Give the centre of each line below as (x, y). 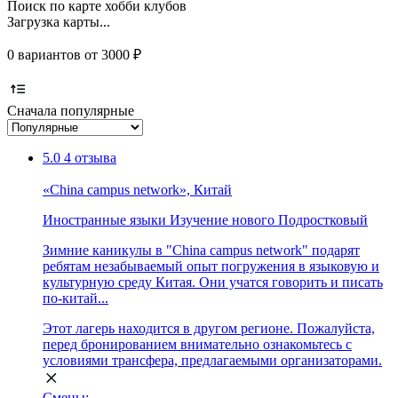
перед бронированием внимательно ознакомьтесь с (197, 344)
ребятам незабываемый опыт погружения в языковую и (211, 266)
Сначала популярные (71, 110)
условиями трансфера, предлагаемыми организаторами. (212, 360)
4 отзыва (90, 157)
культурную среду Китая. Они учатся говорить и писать (213, 282)
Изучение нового (222, 219)
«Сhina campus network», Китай (137, 189)
